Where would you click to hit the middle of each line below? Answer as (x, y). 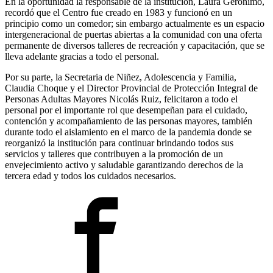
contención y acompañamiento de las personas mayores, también (129, 121)
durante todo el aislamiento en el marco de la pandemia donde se (128, 132)
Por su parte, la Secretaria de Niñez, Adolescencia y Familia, (121, 77)
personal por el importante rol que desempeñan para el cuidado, (126, 110)
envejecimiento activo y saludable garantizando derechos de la (124, 165)
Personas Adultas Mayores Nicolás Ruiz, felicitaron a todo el (121, 99)
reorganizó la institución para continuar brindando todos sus (119, 143)
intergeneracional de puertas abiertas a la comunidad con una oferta (133, 35)
